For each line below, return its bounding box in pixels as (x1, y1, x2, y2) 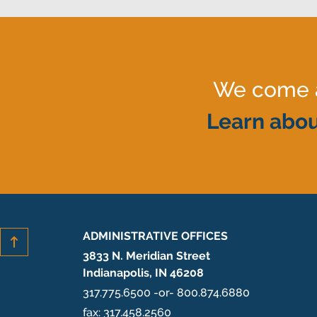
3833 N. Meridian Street (83, 249, 210, 263)
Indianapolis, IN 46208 (83, 266, 204, 279)
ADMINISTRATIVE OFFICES (83, 229, 228, 243)
